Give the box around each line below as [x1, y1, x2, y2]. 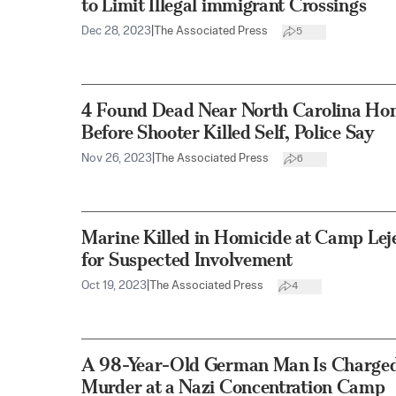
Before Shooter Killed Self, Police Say [81, 121, 375, 144]
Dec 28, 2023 [81, 26, 151, 37]
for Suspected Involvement [81, 248, 293, 271]
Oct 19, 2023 [81, 280, 147, 293]
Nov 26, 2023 [81, 153, 152, 165]
